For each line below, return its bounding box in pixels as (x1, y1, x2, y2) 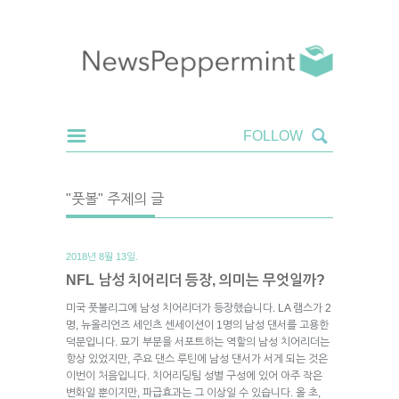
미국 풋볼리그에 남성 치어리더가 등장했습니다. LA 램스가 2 (66, 301, 331, 314)
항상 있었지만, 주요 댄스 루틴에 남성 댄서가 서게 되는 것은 (66, 352, 328, 365)
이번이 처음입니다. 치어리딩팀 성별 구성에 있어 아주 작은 (66, 369, 322, 382)
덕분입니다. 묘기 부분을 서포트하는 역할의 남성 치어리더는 (66, 335, 330, 348)
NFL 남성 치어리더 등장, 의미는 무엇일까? (66, 272, 325, 288)
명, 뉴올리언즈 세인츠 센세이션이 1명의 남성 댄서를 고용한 (66, 318, 329, 331)
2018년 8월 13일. (66, 250, 138, 262)
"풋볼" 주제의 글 (66, 191, 164, 207)
